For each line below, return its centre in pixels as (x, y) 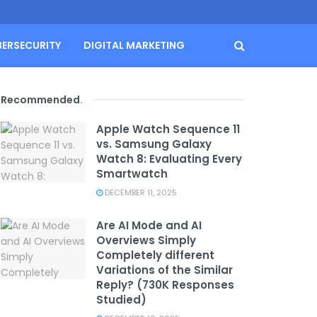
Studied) (121, 300)
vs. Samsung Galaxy (154, 144)
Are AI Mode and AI (149, 225)
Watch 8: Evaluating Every (169, 159)
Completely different (155, 255)
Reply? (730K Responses (165, 285)
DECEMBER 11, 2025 (140, 192)
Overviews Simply (146, 240)
